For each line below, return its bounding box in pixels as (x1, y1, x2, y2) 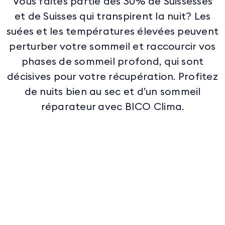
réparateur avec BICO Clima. (41, 102, 184, 113)
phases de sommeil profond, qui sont (21, 57, 204, 67)
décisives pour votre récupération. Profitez (7, 72, 218, 82)
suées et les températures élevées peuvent (6, 27, 219, 37)
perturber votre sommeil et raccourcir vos (9, 42, 216, 52)
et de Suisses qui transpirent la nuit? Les (14, 12, 211, 22)
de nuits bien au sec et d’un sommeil (24, 87, 201, 97)
